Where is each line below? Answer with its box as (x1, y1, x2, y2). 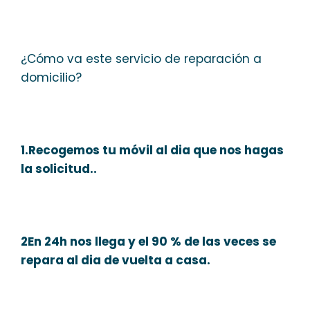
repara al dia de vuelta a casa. (21, 251, 210, 268)
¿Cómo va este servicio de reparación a (21, 50, 262, 67)
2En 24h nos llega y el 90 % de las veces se (21, 232, 276, 250)
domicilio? (21, 69, 82, 86)
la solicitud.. (21, 160, 97, 177)
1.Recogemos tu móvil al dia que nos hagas (21, 141, 284, 158)
